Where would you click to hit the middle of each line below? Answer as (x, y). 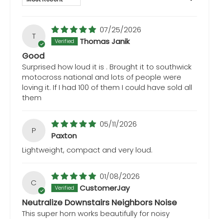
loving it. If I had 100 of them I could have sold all (107, 88)
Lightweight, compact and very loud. (87, 150)
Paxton (64, 136)
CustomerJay (105, 188)
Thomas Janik (105, 42)
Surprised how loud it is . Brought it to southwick (107, 67)
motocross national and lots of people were (102, 77)
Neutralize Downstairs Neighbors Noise (99, 203)
